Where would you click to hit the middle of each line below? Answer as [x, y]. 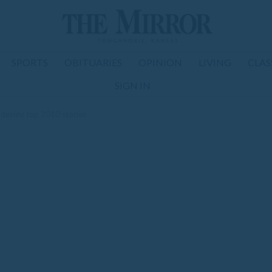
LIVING [215, 62]
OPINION [160, 62]
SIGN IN [132, 85]
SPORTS [30, 62]
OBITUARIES [93, 62]
